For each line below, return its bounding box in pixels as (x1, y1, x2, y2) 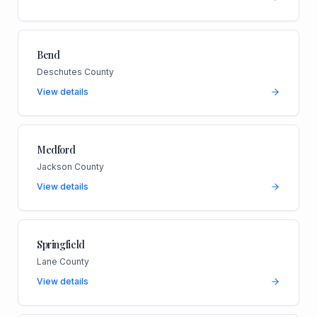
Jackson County (36, 161, 104, 172)
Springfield (36, 237, 86, 251)
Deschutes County (36, 66, 114, 77)
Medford (36, 142, 76, 156)
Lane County (36, 255, 89, 267)
